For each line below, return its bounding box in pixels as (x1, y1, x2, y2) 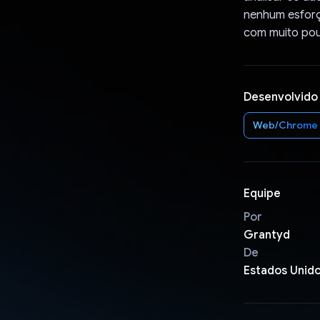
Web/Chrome (252, 118, 318, 131)
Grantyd (243, 227, 290, 242)
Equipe (243, 186, 281, 201)
